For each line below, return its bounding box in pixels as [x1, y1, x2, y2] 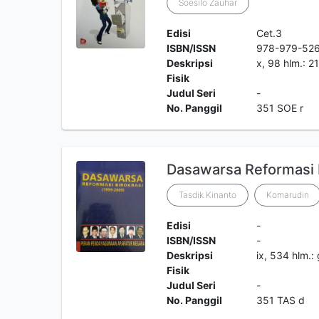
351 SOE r [256, 102, 304, 114]
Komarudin [266, 189, 309, 200]
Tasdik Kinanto [178, 189, 236, 200]
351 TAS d [256, 294, 305, 306]
